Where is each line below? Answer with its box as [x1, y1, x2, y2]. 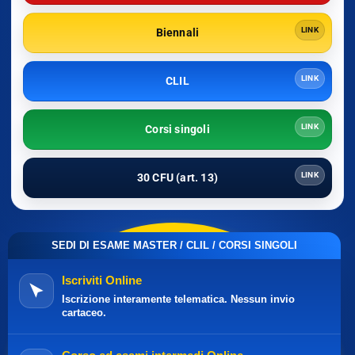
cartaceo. [62, 307, 106, 319]
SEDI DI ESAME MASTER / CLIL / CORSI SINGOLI [52, 239, 297, 251]
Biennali [155, 26, 200, 39]
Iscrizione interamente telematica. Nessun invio [62, 293, 295, 305]
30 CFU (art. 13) [136, 171, 219, 184]
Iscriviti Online [62, 273, 142, 287]
